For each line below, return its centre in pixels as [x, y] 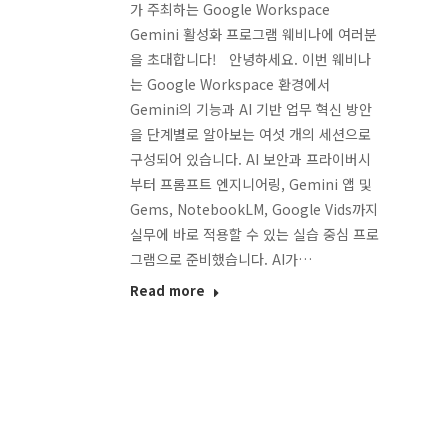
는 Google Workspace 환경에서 [229, 83]
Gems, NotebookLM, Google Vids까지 [253, 208]
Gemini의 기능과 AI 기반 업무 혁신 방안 [250, 108]
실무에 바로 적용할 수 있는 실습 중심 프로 [254, 233]
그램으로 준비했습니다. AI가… [220, 258]
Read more [167, 290]
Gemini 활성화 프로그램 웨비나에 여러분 [253, 33]
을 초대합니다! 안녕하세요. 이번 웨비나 [250, 58]
